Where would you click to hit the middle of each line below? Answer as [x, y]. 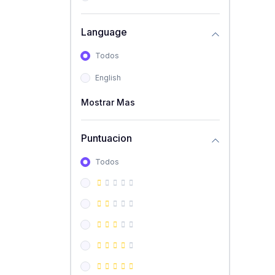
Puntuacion [106, 138]
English [108, 77]
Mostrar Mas [108, 102]
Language [104, 32]
